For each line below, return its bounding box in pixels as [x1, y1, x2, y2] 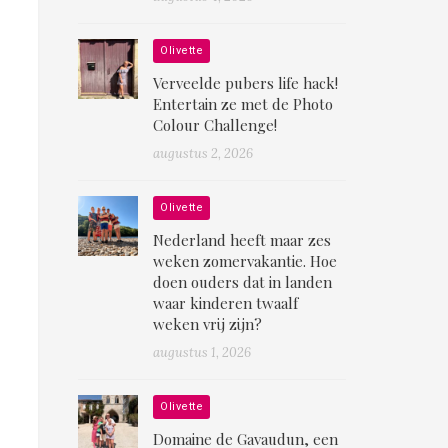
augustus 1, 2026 [153, 343, 252, 361]
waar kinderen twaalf [153, 292, 299, 313]
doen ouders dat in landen [153, 271, 333, 292]
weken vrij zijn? [153, 313, 263, 334]
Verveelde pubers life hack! [153, 72, 339, 93]
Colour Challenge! [153, 114, 278, 135]
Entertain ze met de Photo [153, 93, 334, 114]
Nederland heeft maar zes [153, 229, 332, 250]
